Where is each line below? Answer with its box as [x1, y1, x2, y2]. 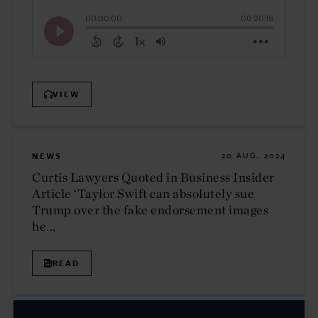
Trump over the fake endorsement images [32, 202, 268, 219]
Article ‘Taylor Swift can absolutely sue [32, 185, 254, 202]
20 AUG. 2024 [221, 150, 286, 162]
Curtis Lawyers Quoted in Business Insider [32, 169, 275, 186]
